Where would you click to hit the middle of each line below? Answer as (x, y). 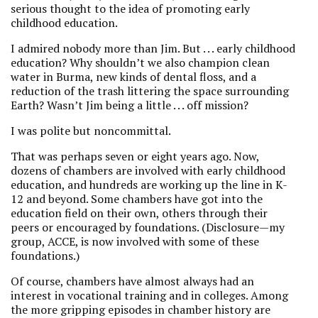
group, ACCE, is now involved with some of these (135, 241)
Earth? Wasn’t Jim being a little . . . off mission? (130, 105)
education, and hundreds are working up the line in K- (149, 185)
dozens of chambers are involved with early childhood (148, 170)
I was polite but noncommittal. (91, 131)
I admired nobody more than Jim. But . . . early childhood (153, 48)
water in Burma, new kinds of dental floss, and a (133, 77)
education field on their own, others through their (139, 213)
